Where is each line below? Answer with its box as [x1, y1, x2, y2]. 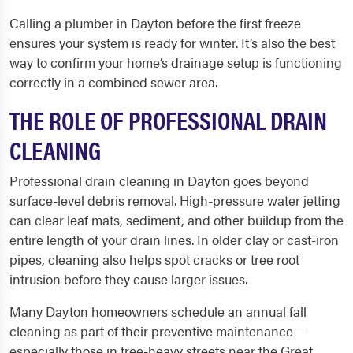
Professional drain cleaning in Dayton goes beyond [9, 171, 309, 190]
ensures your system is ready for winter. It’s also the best [9, 33, 335, 52]
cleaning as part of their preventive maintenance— [9, 321, 304, 340]
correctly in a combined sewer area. [9, 72, 217, 91]
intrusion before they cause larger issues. [9, 269, 247, 288]
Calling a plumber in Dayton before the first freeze [9, 13, 301, 32]
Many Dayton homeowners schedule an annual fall [9, 302, 307, 321]
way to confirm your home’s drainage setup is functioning [9, 53, 342, 72]
